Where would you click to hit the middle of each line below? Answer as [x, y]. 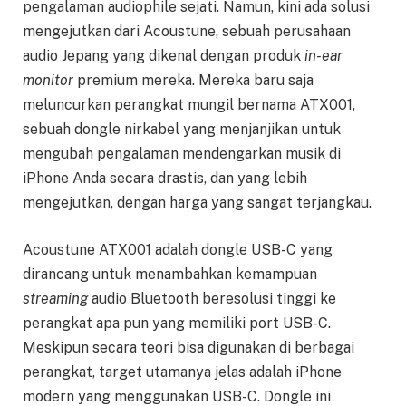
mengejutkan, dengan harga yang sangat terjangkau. [197, 203]
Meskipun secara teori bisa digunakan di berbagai [188, 347]
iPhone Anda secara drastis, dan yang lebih [165, 179]
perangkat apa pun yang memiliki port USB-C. [177, 323]
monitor [48, 81]
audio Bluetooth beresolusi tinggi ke [212, 298]
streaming [55, 298]
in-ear [324, 56]
